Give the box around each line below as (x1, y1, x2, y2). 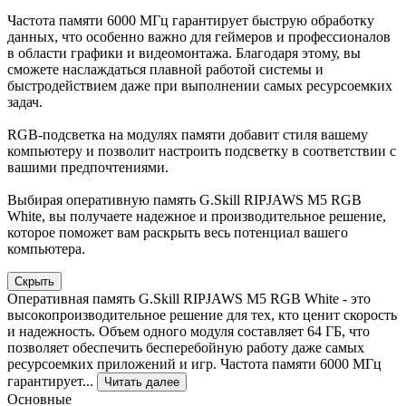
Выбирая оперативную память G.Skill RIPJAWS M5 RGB (7, 191, 362, 208)
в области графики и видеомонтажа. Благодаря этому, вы (7, 44, 361, 61)
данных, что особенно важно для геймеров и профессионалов (7, 28, 391, 44)
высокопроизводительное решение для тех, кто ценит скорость (7, 306, 397, 323)
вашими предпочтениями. (7, 159, 169, 175)
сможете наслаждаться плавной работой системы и (7, 61, 324, 77)
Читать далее (104, 374, 179, 389)
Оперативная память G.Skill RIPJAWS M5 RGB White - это (7, 290, 371, 306)
